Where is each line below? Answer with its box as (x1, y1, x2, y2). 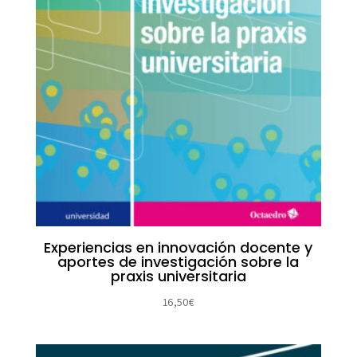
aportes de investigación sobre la (57, 251, 300, 272)
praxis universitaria (110, 265, 246, 286)
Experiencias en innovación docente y (44, 237, 313, 257)
